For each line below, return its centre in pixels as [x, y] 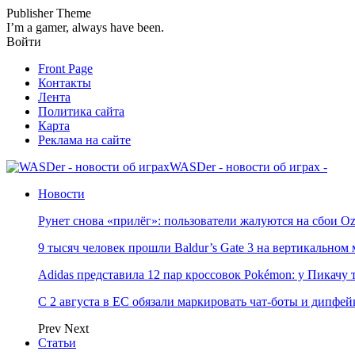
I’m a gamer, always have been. [85, 27]
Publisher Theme [49, 13]
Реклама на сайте [84, 140]
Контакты [65, 83]
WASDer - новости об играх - [248, 167]
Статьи [57, 343]
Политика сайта [81, 111]
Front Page [65, 69]
